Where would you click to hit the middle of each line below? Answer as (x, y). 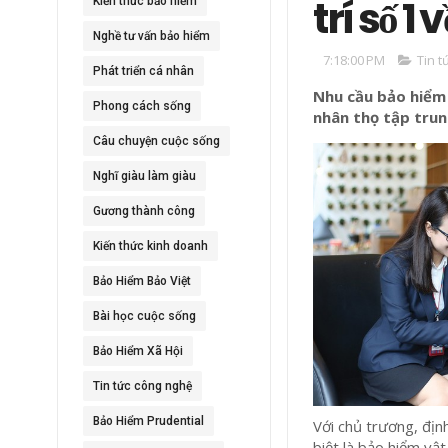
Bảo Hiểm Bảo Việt (142, 281)
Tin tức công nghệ (142, 386)
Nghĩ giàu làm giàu (144, 176)
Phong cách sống (142, 106)
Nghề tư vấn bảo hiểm (151, 36)
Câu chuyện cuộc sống (156, 141)
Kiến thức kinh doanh (150, 246)
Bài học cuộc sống (144, 316)
